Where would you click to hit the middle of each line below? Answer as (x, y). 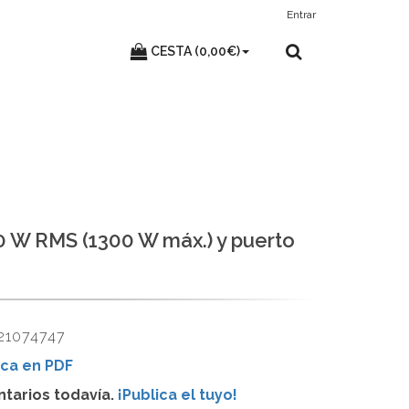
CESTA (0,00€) (195, 51)
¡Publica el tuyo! (177, 395)
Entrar (301, 15)
